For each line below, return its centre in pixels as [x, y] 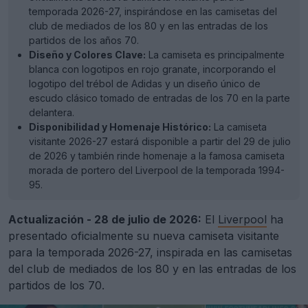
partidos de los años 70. [84, 40]
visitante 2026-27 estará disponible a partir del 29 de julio [160, 141]
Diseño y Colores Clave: [87, 55]
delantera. [52, 112]
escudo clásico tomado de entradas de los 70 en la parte [159, 98]
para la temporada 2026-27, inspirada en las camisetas [150, 252]
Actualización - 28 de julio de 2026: [105, 219]
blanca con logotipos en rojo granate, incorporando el [152, 69]
